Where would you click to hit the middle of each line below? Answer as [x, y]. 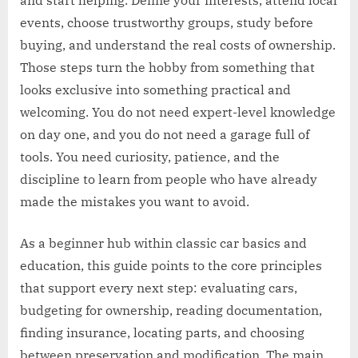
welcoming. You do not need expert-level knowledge [178, 112]
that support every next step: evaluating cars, [159, 288]
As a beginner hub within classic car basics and [163, 243]
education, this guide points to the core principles [171, 266]
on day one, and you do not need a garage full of [165, 135]
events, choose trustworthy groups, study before [167, 23]
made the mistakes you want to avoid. [135, 202]
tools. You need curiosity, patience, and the [150, 157]
